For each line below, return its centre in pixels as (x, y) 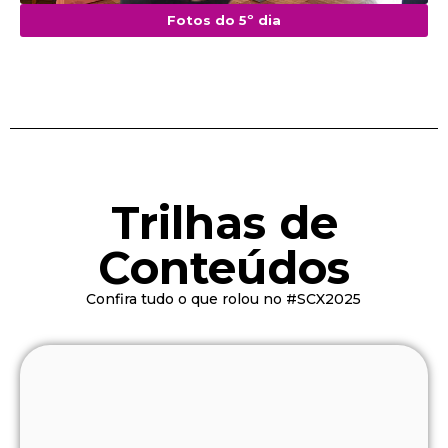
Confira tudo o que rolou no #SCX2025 (224, 298)
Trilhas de (224, 222)
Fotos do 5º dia (224, 19)
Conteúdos (224, 267)
